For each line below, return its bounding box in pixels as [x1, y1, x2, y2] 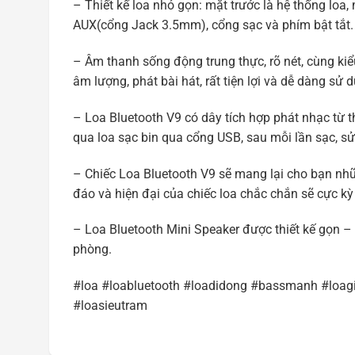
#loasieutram [73, 298, 147, 314]
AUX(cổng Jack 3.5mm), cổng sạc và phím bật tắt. [73, 17, 353, 33]
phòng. [73, 242, 112, 258]
